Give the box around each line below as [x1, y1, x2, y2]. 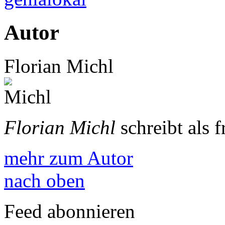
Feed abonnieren [4, 200, 135, 222]
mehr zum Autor [4, 147, 133, 169]
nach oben [4, 169, 85, 191]
